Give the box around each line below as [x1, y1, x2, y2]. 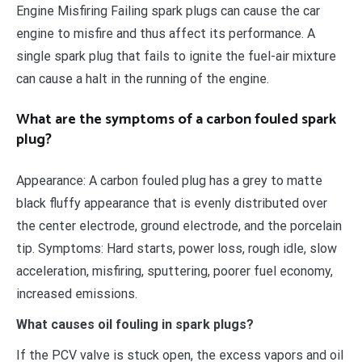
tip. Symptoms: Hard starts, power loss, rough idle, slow [16, 240, 337, 256]
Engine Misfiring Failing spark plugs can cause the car [16, 2, 320, 19]
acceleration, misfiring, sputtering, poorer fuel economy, [16, 263, 333, 279]
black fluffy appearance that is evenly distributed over [16, 195, 327, 211]
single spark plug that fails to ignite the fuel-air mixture [16, 48, 336, 64]
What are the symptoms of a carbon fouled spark [16, 107, 336, 132]
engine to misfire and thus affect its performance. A [16, 25, 315, 41]
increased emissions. [16, 285, 137, 301]
